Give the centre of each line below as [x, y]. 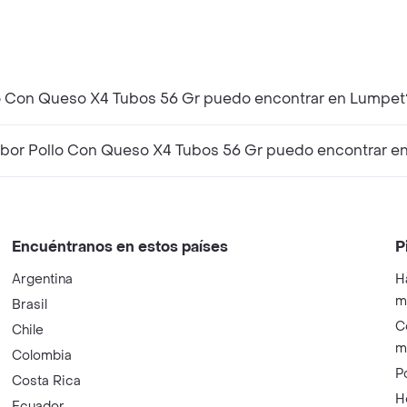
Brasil [30, 304]
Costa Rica [47, 381]
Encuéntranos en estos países [120, 246]
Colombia [42, 355]
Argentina [43, 279]
